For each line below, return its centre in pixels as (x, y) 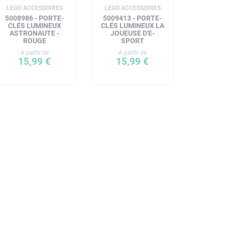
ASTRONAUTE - (34, 33)
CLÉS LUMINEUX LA (132, 26)
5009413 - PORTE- (132, 18)
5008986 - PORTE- (34, 18)
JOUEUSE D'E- (132, 33)
